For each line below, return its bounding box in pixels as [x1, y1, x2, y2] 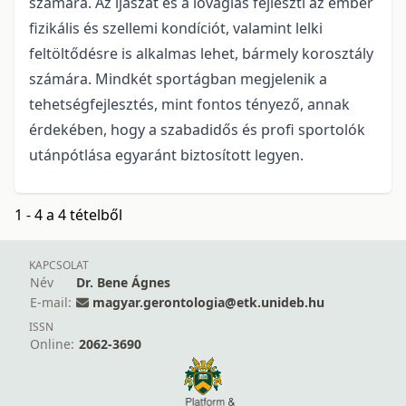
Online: [30, 335, 74, 353]
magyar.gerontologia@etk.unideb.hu [92, 294, 324, 312]
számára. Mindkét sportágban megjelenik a [29, 69, 327, 90]
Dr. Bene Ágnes [76, 274, 170, 292]
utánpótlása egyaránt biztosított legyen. [29, 145, 304, 166]
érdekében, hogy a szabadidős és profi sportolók [29, 120, 365, 140]
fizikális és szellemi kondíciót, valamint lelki [29, 18, 323, 39]
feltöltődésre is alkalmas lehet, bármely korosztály [29, 43, 373, 64]
